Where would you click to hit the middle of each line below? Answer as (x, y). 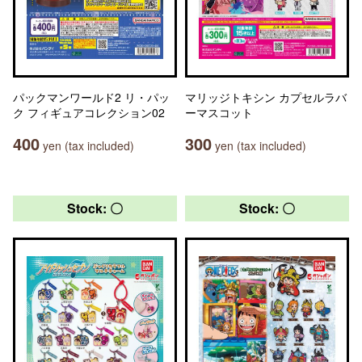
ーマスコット (219, 112)
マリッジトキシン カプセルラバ (266, 97)
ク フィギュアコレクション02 (89, 112)
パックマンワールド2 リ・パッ (91, 97)
